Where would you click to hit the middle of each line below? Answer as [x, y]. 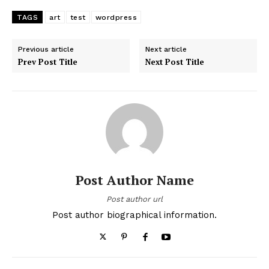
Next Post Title [175, 62]
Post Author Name [134, 180]
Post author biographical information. [134, 215]
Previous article [46, 49]
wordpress [116, 17]
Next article [166, 49]
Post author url [134, 199]
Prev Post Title [48, 62]
